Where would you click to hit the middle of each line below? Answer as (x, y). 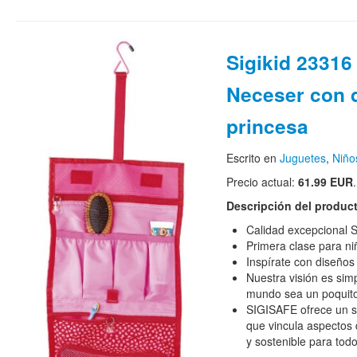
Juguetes (302, 158)
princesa (267, 126)
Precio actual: (262, 182)
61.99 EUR (325, 182)
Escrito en (253, 158)
